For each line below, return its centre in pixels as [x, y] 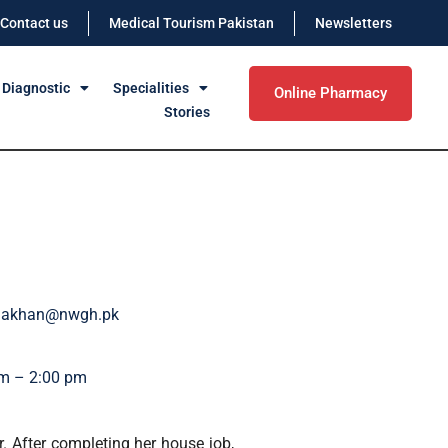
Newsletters [353, 23]
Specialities [150, 88]
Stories [186, 112]
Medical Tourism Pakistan [191, 23]
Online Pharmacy [331, 93]
